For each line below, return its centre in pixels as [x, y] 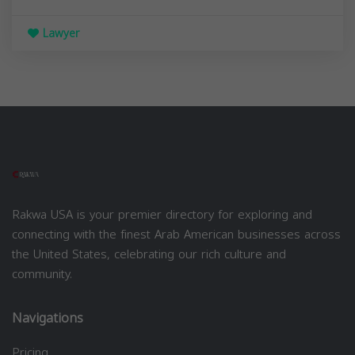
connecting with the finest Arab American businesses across [176, 234]
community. [42, 274]
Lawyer [59, 33]
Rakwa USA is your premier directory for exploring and [162, 214]
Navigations [48, 318]
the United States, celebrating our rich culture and [149, 254]
